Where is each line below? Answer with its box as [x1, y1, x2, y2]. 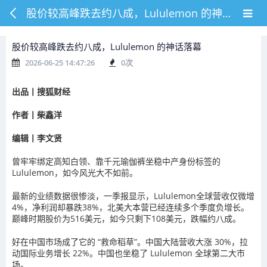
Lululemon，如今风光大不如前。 [12, 167, 138, 178]
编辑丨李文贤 [12, 132, 62, 144]
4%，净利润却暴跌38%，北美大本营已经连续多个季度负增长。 [12, 201, 249, 213]
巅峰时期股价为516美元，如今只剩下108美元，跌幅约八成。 [12, 213, 241, 224]
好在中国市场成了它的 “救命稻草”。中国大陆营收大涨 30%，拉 [12, 236, 248, 247]
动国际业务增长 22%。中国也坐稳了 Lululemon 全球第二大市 [12, 247, 245, 259]
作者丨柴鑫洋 [12, 109, 62, 120]
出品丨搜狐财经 [12, 86, 70, 97]
